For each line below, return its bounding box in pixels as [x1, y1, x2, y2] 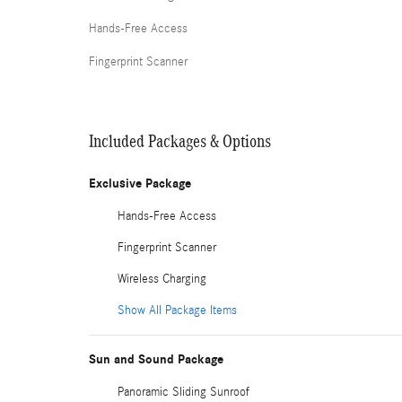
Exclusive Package [89, 176, 191, 191]
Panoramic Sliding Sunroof [118, 385, 249, 399]
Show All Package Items [118, 303, 237, 318]
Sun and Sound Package [89, 352, 223, 367]
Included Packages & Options [89, 131, 271, 151]
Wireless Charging [118, 272, 206, 286]
